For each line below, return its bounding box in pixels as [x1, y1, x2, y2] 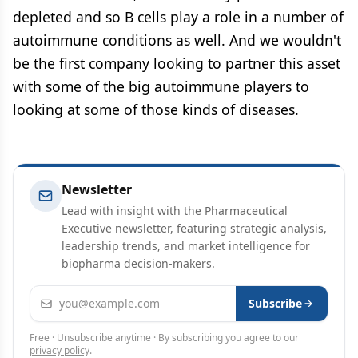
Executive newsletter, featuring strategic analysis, [62, 220, 327, 236]
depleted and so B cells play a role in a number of [13, 6, 344, 26]
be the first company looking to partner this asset [13, 53, 340, 73]
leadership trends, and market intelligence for [62, 237, 310, 253]
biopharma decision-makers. [62, 255, 215, 271]
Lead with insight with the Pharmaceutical [62, 202, 288, 218]
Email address [30, 285, 114, 304]
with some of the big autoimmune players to [13, 76, 309, 96]
